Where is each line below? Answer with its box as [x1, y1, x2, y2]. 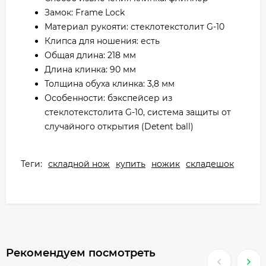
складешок [186, 159, 234, 170]
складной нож [48, 159, 110, 170]
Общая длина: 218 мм [45, 50, 136, 61]
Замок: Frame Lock [45, 7, 125, 18]
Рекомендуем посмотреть [6, 246, 156, 260]
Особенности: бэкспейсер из [45, 93, 172, 104]
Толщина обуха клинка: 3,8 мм [45, 78, 175, 90]
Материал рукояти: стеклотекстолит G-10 [45, 21, 224, 33]
